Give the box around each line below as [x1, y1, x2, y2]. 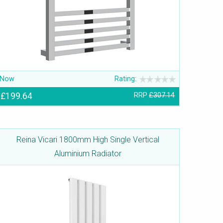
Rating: [114, 75, 137, 84]
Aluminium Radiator [54, 149, 121, 159]
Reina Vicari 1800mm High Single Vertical [16, 135, 159, 145]
